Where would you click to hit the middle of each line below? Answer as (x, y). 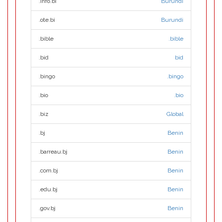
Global (175, 114)
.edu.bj (48, 189)
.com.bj (48, 170)
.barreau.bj (53, 152)
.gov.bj (47, 208)
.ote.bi (47, 20)
